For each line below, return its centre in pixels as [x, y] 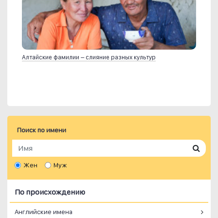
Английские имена [44, 212]
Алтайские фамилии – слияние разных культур [89, 57]
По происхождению [50, 192]
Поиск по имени [42, 130]
